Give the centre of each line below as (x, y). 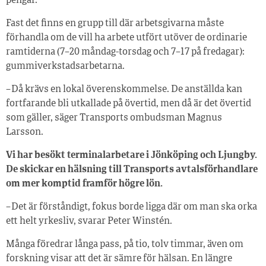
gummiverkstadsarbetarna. (65, 66)
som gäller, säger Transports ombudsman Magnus (114, 118)
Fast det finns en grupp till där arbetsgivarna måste (115, 23)
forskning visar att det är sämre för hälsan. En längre (119, 259)
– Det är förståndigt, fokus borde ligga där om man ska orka (132, 207)
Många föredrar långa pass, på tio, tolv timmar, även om (125, 244)
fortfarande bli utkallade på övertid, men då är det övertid (129, 104)
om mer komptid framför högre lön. (84, 184)
